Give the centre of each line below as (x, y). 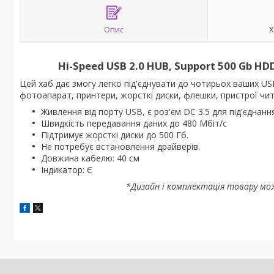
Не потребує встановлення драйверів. (120, 146)
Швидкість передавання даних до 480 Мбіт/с (134, 123)
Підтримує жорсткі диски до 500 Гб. (115, 135)
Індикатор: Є (67, 170)
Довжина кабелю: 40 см (90, 158)
